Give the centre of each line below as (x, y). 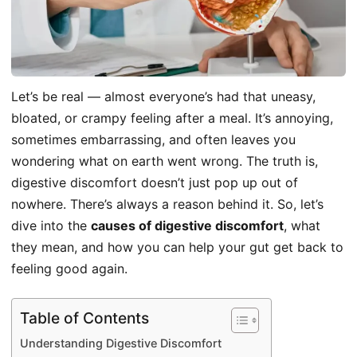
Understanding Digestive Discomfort (121, 343)
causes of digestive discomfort (187, 226)
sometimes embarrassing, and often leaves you (153, 140)
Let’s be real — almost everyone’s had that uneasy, (163, 97)
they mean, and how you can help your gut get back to (177, 247)
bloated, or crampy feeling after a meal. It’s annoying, (172, 118)
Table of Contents (84, 318)
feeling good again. (69, 269)
